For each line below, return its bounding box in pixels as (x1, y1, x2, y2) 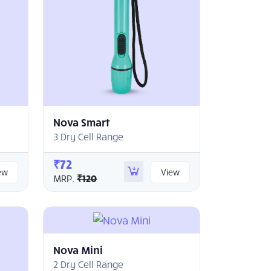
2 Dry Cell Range (53, 258, 124, 270)
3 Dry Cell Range (53, 130, 124, 142)
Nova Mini (53, 243, 103, 257)
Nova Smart (53, 114, 111, 129)
